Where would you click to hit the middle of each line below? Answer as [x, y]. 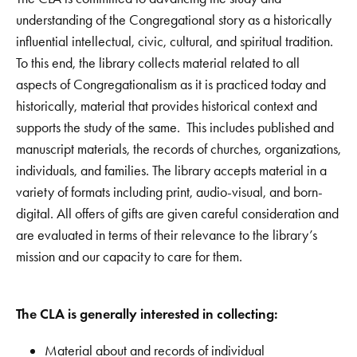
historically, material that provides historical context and [167, 106]
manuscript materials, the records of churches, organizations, [178, 149]
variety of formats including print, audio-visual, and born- [169, 192]
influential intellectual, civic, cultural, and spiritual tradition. [175, 41]
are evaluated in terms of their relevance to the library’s [167, 235]
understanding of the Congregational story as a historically [174, 20]
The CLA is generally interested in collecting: [147, 314]
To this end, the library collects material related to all [158, 63]
